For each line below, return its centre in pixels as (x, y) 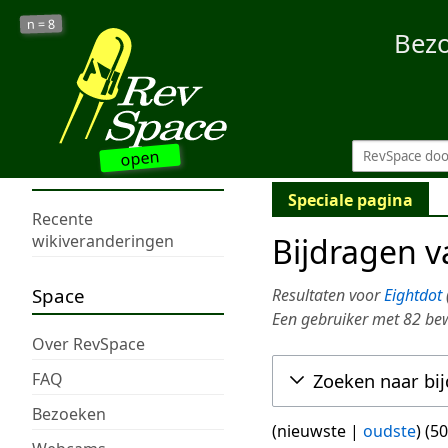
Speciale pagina (350, 200)
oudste (389, 431)
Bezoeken (69, 413)
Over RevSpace (88, 343)
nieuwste (311, 431)
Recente (62, 219)
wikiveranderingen (103, 241)
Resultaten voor (328, 295)
